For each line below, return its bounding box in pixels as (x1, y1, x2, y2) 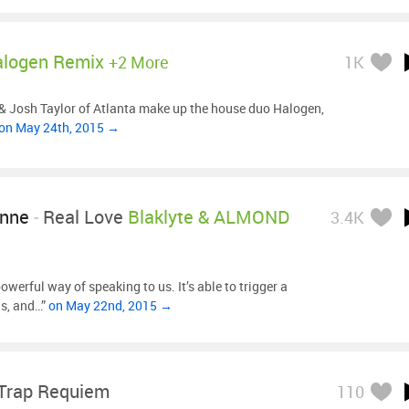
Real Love (43, 204, 123, 229)
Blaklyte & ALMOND (128, 204, 289, 229)
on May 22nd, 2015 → (48, 297, 173, 314)
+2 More (109, 51, 169, 73)
